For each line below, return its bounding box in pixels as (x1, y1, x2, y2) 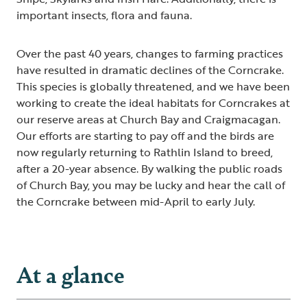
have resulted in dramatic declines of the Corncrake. (16, 62, 284, 78)
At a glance (16, 258, 125, 290)
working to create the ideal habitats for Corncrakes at (16, 95, 290, 111)
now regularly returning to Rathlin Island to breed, (16, 144, 273, 160)
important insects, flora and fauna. (16, 7, 192, 23)
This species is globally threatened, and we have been (16, 78, 290, 95)
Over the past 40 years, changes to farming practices (16, 45, 283, 62)
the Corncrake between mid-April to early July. (16, 193, 255, 210)
